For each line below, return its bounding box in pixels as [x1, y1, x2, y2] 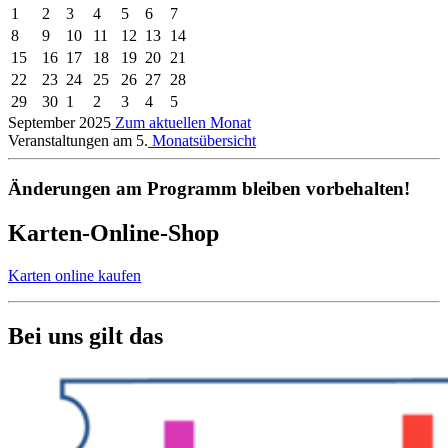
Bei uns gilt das [8, 322, 163, 349]
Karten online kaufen [8, 267, 141, 285]
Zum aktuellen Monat [111, 113, 251, 131]
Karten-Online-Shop [8, 220, 219, 247]
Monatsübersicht [148, 131, 256, 149]
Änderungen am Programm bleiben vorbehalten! [8, 178, 410, 200]
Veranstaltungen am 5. [8, 131, 148, 149]
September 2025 [8, 113, 111, 131]
